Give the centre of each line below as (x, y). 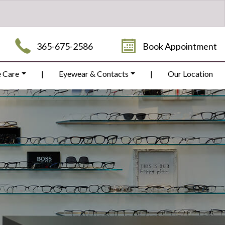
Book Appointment (180, 46)
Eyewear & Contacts (93, 74)
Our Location (190, 74)
